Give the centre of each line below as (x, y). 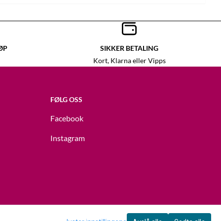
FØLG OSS (66, 100)
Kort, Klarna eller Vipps (129, 61)
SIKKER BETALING (129, 48)
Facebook (67, 118)
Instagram (68, 138)
